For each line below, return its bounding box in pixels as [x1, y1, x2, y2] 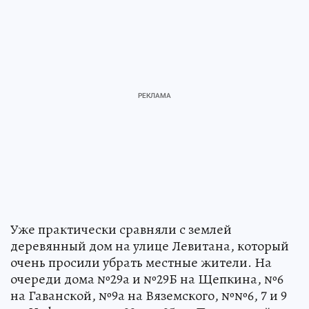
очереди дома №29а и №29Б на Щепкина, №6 [10, 270, 283, 289]
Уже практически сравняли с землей [10, 220, 232, 239]
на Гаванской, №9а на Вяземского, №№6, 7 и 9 [10, 286, 287, 306]
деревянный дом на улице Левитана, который [10, 237, 289, 256]
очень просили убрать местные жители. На [10, 253, 272, 272]
